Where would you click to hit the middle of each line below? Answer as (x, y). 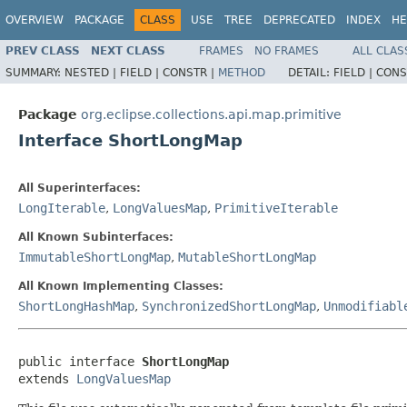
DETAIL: (311, 72)
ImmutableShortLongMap (94, 257)
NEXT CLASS (128, 50)
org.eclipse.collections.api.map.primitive (211, 114)
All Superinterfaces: (79, 188)
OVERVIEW (35, 20)
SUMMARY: (35, 72)
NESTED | (92, 72)
